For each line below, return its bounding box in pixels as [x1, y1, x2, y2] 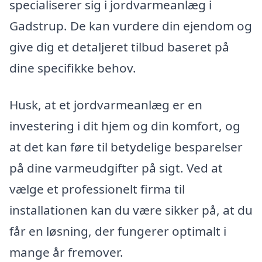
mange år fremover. [9, 244, 123, 261]
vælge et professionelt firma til [9, 181, 185, 198]
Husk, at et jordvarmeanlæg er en [9, 96, 202, 113]
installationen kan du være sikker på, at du [9, 202, 253, 219]
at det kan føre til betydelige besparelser [9, 139, 243, 156]
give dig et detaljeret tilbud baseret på [9, 38, 229, 55]
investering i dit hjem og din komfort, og [9, 118, 240, 135]
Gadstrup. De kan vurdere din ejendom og [9, 17, 252, 34]
